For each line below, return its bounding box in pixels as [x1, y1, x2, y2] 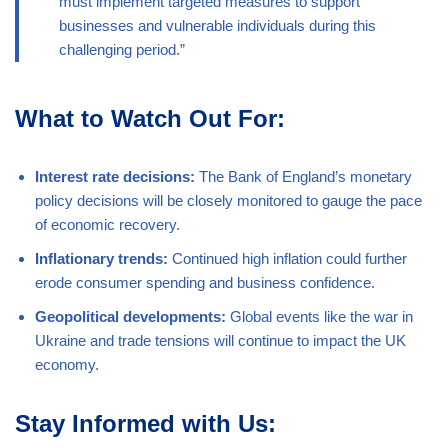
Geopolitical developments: [35, 308, 226, 326]
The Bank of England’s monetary [195, 168, 412, 186]
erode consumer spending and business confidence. [35, 274, 375, 292]
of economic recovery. [35, 216, 180, 234]
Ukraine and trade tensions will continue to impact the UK [35, 332, 406, 350]
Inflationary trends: [35, 250, 168, 268]
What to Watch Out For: [15, 105, 285, 133]
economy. [35, 356, 99, 374]
